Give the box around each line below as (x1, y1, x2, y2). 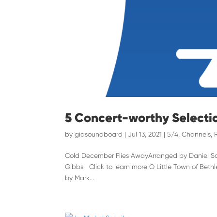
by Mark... (65, 173, 94, 182)
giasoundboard (75, 130, 123, 138)
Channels (182, 130, 211, 138)
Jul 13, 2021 (128, 130, 162, 138)
